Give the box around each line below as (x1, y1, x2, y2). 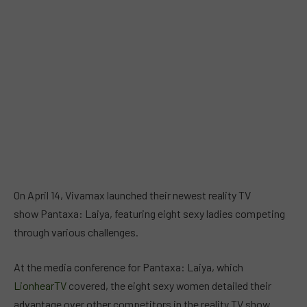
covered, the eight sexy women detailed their (66, 279, 271, 293)
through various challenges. (14, 225, 138, 238)
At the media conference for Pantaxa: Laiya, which (14, 260, 243, 274)
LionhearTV (14, 279, 66, 293)
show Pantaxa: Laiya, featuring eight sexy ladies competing (14, 206, 285, 220)
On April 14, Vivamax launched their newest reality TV (14, 188, 251, 201)
